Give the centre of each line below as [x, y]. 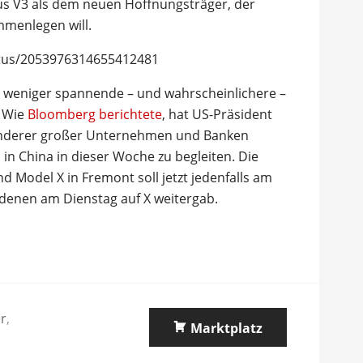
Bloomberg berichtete [95, 114]
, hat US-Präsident [217, 114]
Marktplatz [226, 328]
